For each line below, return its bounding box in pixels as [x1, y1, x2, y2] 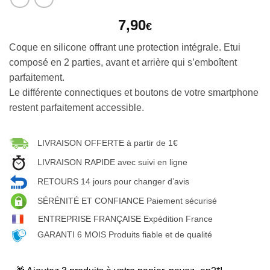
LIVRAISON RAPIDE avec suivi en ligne [37, 157, 187, 167]
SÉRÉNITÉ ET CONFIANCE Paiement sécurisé [37, 195, 217, 206]
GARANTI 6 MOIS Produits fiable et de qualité [37, 230, 212, 240]
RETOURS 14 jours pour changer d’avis [37, 176, 189, 186]
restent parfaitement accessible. [9, 102, 144, 113]
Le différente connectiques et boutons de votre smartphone [9, 87, 259, 98]
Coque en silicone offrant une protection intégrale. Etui [9, 42, 240, 52]
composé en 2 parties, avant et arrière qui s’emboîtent [9, 57, 237, 67]
